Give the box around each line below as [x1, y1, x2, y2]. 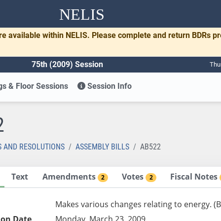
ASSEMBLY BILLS [75, 142, 129, 151]
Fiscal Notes [170, 171, 220, 182]
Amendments [42, 171, 98, 182]
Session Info [85, 81, 132, 91]
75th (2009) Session [32, 59, 103, 69]
